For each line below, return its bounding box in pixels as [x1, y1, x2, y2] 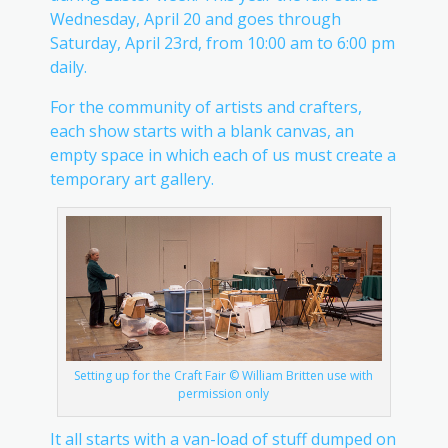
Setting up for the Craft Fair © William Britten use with [74, 367, 374, 385]
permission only [178, 385, 270, 403]
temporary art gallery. [49, 167, 214, 190]
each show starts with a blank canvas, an [49, 119, 354, 142]
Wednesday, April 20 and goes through [49, 7, 341, 30]
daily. [49, 55, 87, 78]
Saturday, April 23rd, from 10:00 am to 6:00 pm [49, 31, 395, 54]
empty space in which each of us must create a [49, 143, 396, 166]
